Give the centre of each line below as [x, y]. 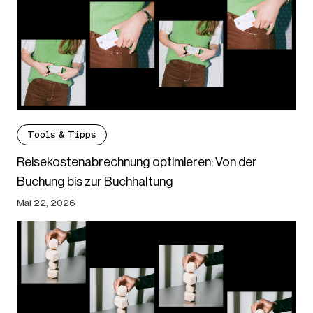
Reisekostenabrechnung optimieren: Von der [137, 162]
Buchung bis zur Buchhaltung [95, 182]
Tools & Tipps [62, 135]
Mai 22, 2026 [46, 203]
